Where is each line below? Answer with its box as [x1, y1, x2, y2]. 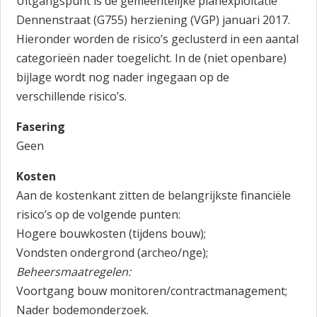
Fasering [16, 119, 66, 134]
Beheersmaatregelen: [16, 264, 132, 279]
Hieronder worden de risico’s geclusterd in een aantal [16, 31, 299, 47]
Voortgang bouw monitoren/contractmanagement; [16, 283, 288, 299]
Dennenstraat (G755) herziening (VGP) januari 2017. [16, 12, 291, 28]
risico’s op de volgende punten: [16, 207, 181, 222]
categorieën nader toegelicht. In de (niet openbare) [16, 50, 287, 66]
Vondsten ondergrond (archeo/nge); [16, 245, 209, 260]
